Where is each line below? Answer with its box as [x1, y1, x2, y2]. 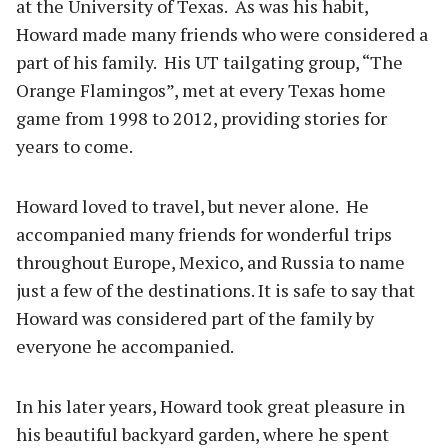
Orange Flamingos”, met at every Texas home [16, 78, 386, 103]
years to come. [16, 134, 133, 159]
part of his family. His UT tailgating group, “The [16, 50, 403, 75]
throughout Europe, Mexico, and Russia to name [16, 250, 405, 275]
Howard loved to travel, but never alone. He [16, 194, 369, 219]
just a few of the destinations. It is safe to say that [16, 278, 415, 303]
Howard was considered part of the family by [16, 306, 374, 331]
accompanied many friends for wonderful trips [16, 222, 392, 247]
